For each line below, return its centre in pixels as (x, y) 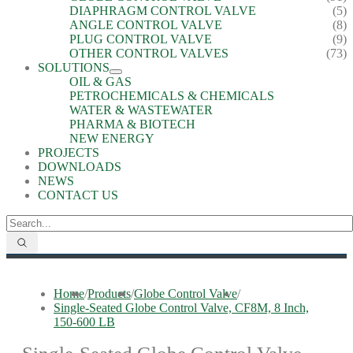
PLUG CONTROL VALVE (141, 39)
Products (109, 294)
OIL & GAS (100, 82)
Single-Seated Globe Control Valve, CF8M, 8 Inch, (181, 308)
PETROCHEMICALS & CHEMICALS (172, 96)
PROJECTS (69, 152)
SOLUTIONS (74, 67)
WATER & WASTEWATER (141, 110)
